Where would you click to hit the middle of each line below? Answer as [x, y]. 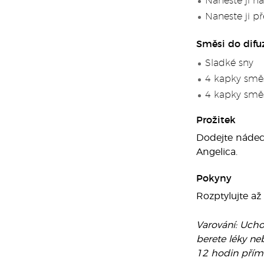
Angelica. [217, 152]
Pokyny [214, 179]
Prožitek [216, 120]
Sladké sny [229, 63]
